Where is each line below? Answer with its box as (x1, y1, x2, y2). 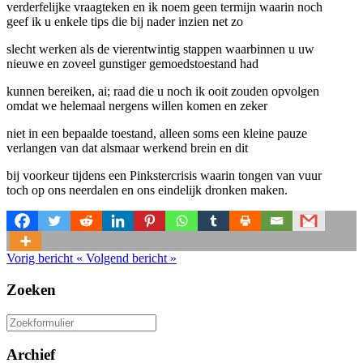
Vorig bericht (6, 251, 73, 266)
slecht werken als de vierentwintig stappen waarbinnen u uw (6, 42, 314, 57)
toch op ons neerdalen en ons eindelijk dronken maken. (6, 183, 288, 198)
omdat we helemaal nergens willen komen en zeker (6, 99, 267, 113)
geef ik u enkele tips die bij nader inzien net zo (6, 15, 243, 29)
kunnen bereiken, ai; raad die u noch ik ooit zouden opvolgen (6, 84, 319, 99)
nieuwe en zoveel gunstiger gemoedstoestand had (6, 57, 258, 71)
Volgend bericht (86, 251, 167, 266)
